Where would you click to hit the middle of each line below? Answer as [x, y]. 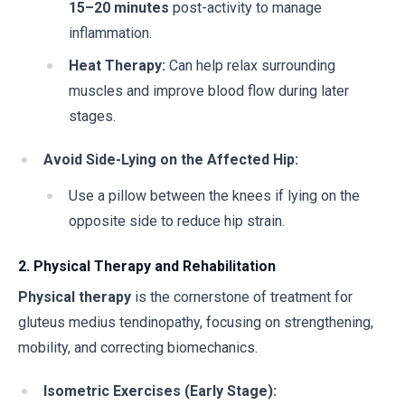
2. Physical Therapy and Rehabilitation [147, 266]
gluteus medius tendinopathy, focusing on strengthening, [196, 322]
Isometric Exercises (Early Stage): [160, 391]
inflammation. [110, 33]
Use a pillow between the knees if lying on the [214, 196]
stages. [92, 116]
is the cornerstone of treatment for [242, 297]
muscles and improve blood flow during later [209, 91]
